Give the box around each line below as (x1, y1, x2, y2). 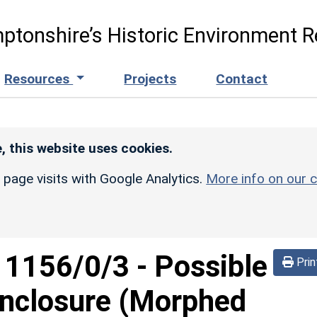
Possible (154, 248, 267, 284)
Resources (4, 70, 74, 87)
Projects (124, 70, 177, 87)
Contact (216, 70, 268, 87)
